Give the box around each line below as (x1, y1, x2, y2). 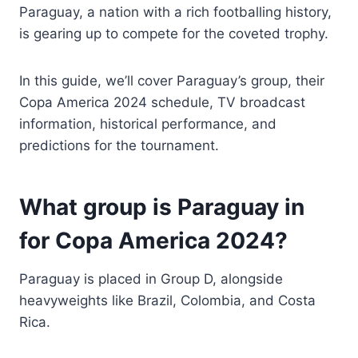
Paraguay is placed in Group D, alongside (19, 270, 283, 287)
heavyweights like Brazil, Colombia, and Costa (19, 292, 316, 308)
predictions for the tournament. (19, 137, 219, 153)
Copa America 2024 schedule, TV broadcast (19, 93, 305, 110)
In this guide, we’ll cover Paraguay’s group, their (19, 72, 324, 89)
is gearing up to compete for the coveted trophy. (19, 25, 328, 42)
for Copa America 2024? (19, 226, 288, 254)
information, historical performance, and (19, 115, 276, 132)
